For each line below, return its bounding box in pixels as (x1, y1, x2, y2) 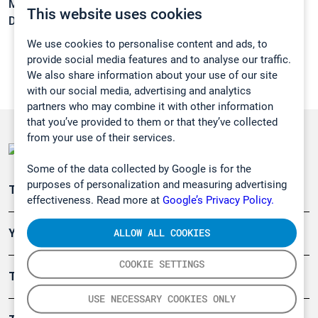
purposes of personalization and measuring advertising (27, 177, 287, 191)
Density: (9, 14, 49, 28)
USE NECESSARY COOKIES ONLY (87, 292, 236, 305)
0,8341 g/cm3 (49, 14, 122, 28)
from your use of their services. (27, 131, 175, 144)
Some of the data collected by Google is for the (27, 162, 251, 175)
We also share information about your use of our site (27, 68, 278, 82)
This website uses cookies (27, 5, 202, 23)
